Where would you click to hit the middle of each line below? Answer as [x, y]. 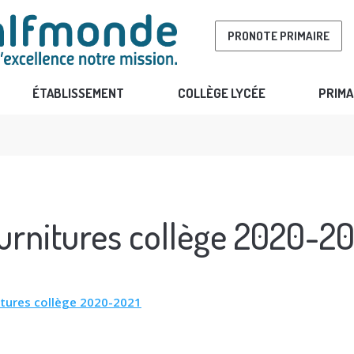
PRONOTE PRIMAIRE [278, 36]
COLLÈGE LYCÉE [221, 93]
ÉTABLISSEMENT [79, 93]
